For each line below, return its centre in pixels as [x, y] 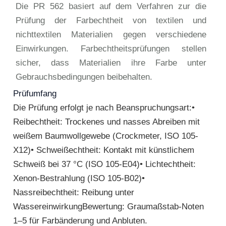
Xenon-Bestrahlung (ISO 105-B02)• [79, 178]
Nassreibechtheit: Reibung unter [74, 192]
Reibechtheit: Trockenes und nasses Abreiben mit [106, 122]
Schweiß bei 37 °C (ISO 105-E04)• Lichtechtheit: [104, 164]
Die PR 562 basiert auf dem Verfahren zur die [111, 6]
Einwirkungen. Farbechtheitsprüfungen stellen [111, 49]
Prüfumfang [35, 94]
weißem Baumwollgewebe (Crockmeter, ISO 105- [106, 136]
